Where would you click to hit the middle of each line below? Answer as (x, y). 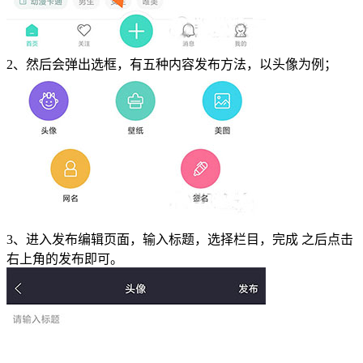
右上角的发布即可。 (65, 259)
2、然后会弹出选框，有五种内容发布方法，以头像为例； (172, 65)
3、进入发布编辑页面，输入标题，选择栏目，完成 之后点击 (180, 240)
